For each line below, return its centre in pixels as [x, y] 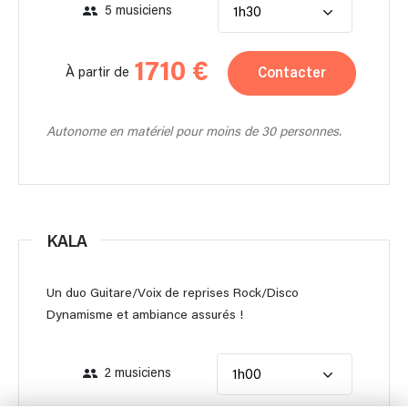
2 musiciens [138, 374]
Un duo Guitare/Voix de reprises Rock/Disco [173, 293]
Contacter [292, 73]
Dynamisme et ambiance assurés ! [145, 315]
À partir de [97, 73]
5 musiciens [138, 11]
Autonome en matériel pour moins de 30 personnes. [194, 132]
